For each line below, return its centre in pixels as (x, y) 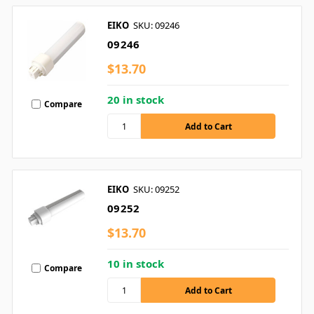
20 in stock (136, 100)
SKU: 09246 (156, 26)
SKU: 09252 (156, 190)
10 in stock (136, 264)
